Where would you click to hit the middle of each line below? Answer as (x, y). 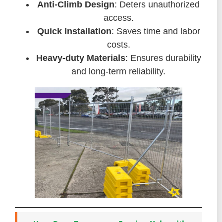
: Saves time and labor (156, 31)
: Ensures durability (163, 58)
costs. (118, 45)
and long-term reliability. (118, 72)
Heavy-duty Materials (81, 58)
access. (118, 18)
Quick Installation (74, 31)
